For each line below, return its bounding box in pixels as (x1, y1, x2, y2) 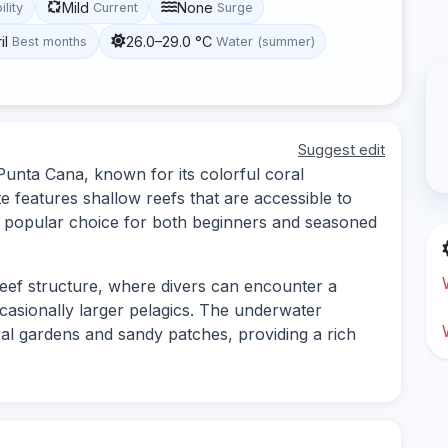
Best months (12, 33, 88, 49)
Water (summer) (215, 33, 315, 49)
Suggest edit (298, 139, 385, 159)
